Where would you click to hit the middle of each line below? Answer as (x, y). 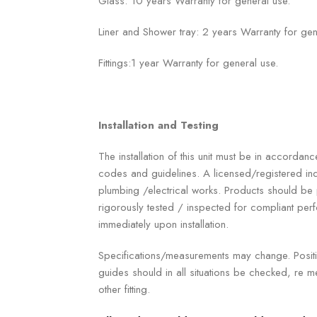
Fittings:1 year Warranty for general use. (188, 63)
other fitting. (124, 289)
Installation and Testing (158, 125)
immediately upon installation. (163, 224)
